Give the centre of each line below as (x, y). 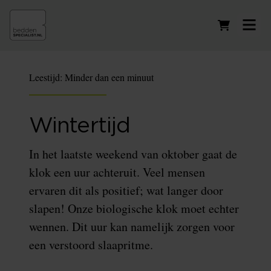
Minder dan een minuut (109, 77)
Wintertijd (80, 126)
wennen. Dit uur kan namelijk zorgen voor (132, 227)
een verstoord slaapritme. (91, 245)
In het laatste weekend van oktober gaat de (133, 154)
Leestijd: (47, 77)
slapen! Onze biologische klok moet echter (134, 208)
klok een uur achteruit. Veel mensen (117, 172)
